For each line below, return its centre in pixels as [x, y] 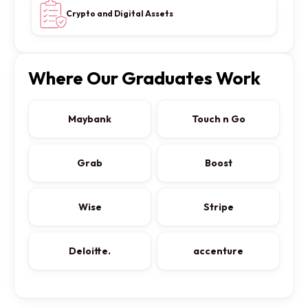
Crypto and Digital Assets [120, 14]
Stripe [218, 207]
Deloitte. [90, 251]
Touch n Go [218, 119]
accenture [218, 251]
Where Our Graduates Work [144, 78]
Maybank [90, 119]
